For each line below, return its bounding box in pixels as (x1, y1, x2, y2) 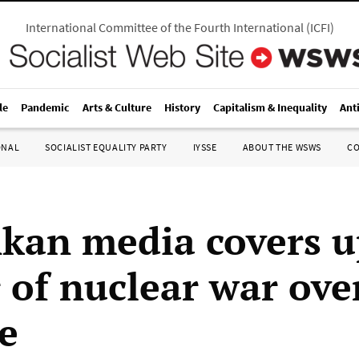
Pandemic (21, 100, 70, 115)
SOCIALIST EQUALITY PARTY (45, 141, 167, 153)
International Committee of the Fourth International (25, 19, 304, 35)
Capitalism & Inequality (213, 100, 327, 115)
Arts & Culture (83, 100, 151, 115)
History (164, 100, 200, 115)
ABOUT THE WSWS (242, 141, 321, 153)
